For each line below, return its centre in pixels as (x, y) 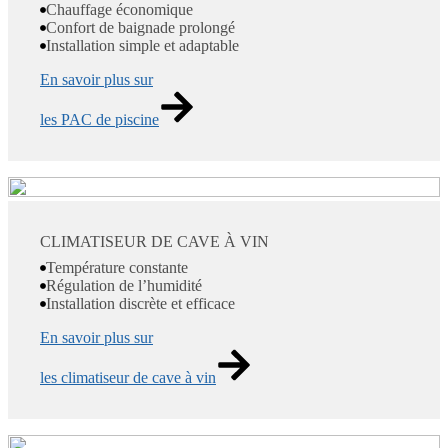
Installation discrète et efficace (140, 304)
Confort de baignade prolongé (140, 28)
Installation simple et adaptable (142, 46)
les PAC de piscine (99, 120)
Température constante (117, 268)
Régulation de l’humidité (124, 286)
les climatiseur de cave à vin (128, 378)
